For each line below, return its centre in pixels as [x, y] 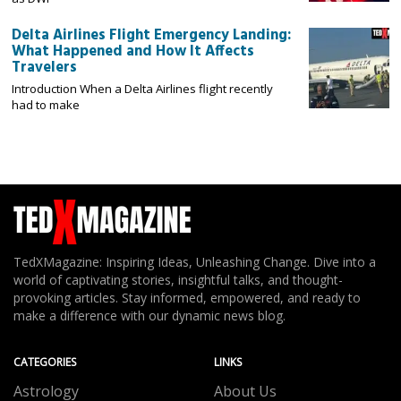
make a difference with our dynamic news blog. [149, 315]
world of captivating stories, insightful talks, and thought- [178, 279]
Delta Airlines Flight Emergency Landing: [152, 35]
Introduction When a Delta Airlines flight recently [143, 88]
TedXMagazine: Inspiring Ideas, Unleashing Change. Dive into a [195, 261]
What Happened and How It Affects [133, 51]
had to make [46, 104]
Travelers [45, 68]
